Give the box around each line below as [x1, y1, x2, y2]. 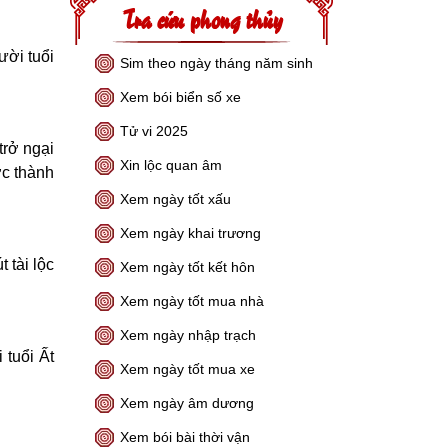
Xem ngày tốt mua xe [120, 361, 256, 377]
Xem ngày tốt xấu [120, 191, 232, 207]
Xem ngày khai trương [120, 225, 262, 241]
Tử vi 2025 [120, 123, 189, 139]
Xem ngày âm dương [120, 395, 255, 411]
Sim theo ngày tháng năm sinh [120, 55, 314, 71]
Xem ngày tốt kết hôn [120, 259, 256, 275]
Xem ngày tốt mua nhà [120, 293, 265, 309]
